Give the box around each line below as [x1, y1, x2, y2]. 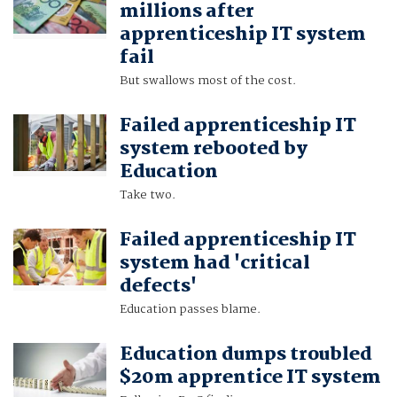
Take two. [119, 185, 175, 206]
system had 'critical [119, 248, 310, 279]
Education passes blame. [119, 300, 261, 320]
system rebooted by [119, 134, 307, 165]
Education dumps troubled [119, 339, 372, 370]
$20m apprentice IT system [119, 362, 381, 393]
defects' [119, 271, 197, 302]
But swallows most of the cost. [119, 71, 296, 91]
